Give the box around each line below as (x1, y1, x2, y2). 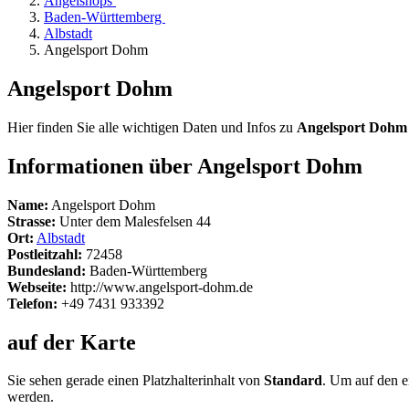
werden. (7, 389, 54, 405)
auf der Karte (7, 330, 136, 354)
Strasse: (7, 213, 56, 229)
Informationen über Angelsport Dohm (7, 153, 362, 178)
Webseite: (7, 278, 67, 295)
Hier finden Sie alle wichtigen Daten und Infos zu (7, 119, 297, 135)
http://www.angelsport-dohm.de (67, 278, 253, 295)
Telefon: (7, 295, 58, 311)
